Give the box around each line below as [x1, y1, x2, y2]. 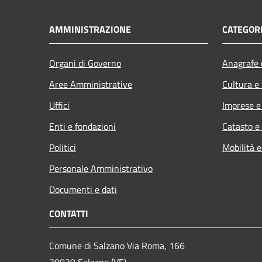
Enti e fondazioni [49, 119, 116, 133]
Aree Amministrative [49, 77, 132, 91]
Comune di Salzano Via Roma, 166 [49, 238, 185, 253]
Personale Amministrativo [49, 161, 153, 175]
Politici [49, 140, 76, 154]
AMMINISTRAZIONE [49, 22, 131, 36]
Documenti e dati [49, 182, 117, 196]
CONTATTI [49, 206, 88, 220]
